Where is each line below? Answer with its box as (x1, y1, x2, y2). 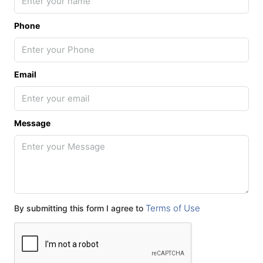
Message (14, 118, 50, 128)
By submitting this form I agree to (14, 203, 146, 213)
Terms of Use (146, 203, 200, 214)
